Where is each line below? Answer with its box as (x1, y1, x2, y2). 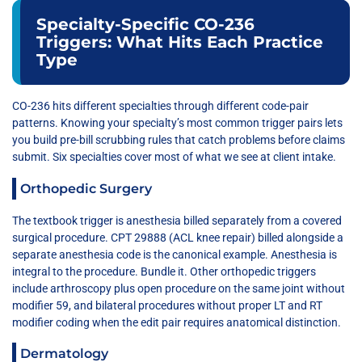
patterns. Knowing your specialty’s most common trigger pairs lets (12, 116, 343, 130)
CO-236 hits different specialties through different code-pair (12, 99, 309, 113)
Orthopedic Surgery (20, 180, 152, 196)
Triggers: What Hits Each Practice (36, 32, 323, 53)
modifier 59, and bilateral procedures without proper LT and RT (12, 298, 322, 312)
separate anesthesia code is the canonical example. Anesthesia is (12, 247, 337, 261)
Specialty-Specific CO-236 (36, 15, 255, 35)
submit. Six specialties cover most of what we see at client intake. (12, 150, 336, 164)
